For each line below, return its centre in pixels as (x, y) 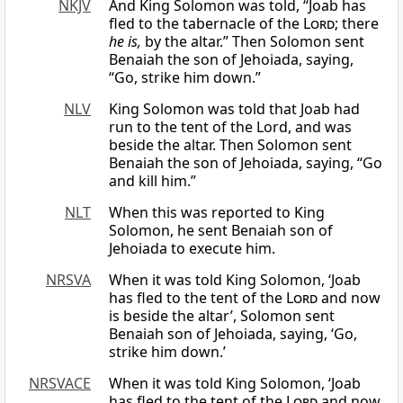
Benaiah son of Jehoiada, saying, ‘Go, (233, 334)
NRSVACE (60, 384)
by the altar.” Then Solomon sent (253, 42)
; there (357, 24)
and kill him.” (152, 181)
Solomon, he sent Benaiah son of (221, 231)
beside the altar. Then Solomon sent (230, 145)
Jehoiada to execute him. (192, 249)
